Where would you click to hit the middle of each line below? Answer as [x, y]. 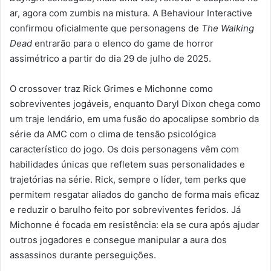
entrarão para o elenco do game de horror [123, 43]
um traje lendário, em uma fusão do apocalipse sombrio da [134, 119]
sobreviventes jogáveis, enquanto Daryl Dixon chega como [135, 103]
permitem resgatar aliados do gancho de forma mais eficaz [135, 194]
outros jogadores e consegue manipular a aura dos [118, 240]
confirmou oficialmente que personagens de [106, 28]
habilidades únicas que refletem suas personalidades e [127, 164]
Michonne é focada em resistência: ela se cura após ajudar [135, 224]
